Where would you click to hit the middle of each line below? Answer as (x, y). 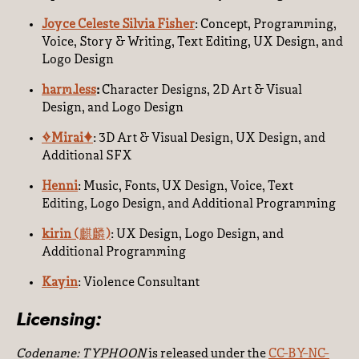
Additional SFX (87, 156)
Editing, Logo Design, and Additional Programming (189, 204)
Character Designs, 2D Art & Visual (202, 91)
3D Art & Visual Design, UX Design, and (212, 139)
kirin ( (61, 235)
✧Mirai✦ (67, 139)
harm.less (69, 91)
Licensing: (59, 319)
